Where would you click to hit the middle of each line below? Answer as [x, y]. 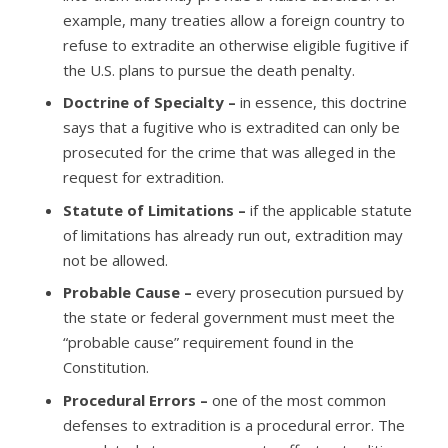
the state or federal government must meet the [228, 317]
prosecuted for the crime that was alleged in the [229, 152]
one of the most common [298, 399]
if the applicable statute [330, 209]
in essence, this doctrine [323, 102]
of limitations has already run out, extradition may [232, 234]
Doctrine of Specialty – [151, 102]
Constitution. [105, 367]
